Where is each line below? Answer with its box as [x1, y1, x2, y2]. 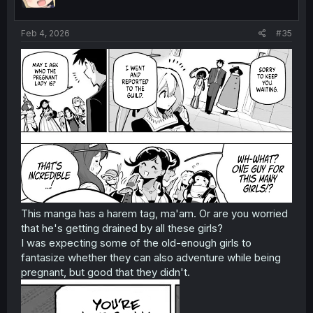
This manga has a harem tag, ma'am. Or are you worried [21, 207, 288, 221]
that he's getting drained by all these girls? [21, 221, 223, 235]
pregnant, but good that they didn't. [21, 265, 190, 279]
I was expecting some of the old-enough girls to [21, 236, 252, 250]
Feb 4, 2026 [21, 27, 70, 38]
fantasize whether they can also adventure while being [21, 251, 281, 265]
